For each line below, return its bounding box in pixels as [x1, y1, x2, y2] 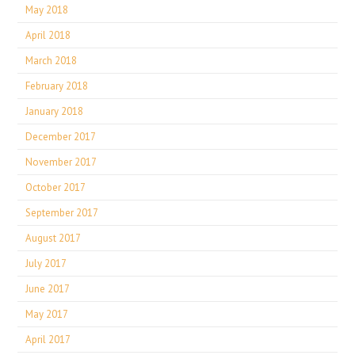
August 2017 [25, 231, 82, 245]
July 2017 [25, 257, 67, 270]
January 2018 [25, 105, 84, 118]
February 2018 [25, 79, 89, 93]
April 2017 [25, 333, 71, 346]
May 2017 [25, 307, 69, 321]
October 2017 [25, 181, 86, 194]
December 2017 [25, 130, 97, 143]
